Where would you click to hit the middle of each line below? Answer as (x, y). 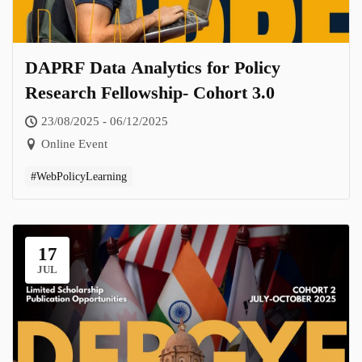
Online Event (74, 143)
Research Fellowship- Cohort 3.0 (150, 92)
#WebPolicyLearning (79, 176)
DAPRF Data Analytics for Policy (153, 67)
